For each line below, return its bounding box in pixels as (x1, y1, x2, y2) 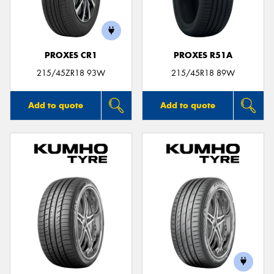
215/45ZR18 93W (37, 67, 105, 78)
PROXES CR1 (45, 50, 97, 61)
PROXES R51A (174, 50, 232, 61)
